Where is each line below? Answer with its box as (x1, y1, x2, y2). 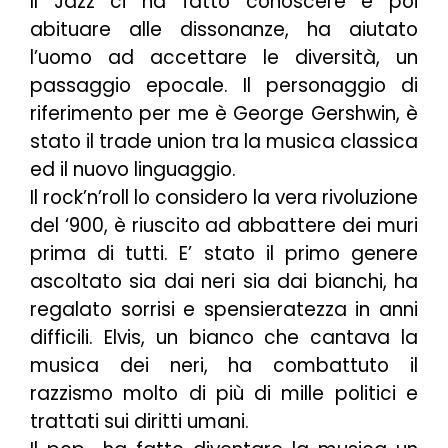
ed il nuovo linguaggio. (30, 156, 236, 184)
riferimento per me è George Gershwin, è (30, 100, 418, 128)
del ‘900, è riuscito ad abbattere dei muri (30, 212, 418, 240)
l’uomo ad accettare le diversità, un (30, 44, 418, 72)
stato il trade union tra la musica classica (30, 128, 418, 156)
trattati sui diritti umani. (30, 408, 249, 436)
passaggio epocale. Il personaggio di (30, 72, 418, 100)
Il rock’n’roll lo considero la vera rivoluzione (30, 184, 418, 212)
